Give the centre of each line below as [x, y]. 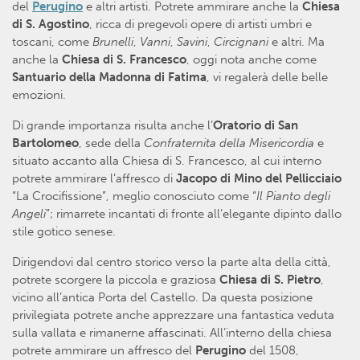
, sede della [111, 143]
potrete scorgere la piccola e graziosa [116, 280]
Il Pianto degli [293, 196]
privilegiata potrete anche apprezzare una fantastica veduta [173, 315]
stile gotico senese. [64, 232]
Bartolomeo [45, 143]
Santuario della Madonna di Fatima [109, 78]
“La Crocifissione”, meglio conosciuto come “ [134, 196]
